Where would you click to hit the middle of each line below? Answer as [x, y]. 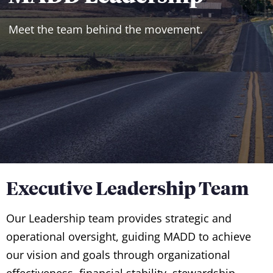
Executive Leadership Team [127, 187]
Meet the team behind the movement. [106, 29]
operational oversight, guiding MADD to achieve [129, 236]
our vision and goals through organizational [118, 254]
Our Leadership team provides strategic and [119, 218]
